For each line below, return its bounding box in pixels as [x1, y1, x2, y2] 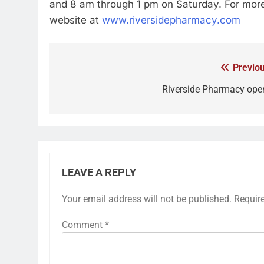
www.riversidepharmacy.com [102, 14, 240, 26]
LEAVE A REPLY [62, 167, 136, 179]
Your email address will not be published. [62, 193, 232, 204]
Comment [62, 219, 105, 230]
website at [49, 14, 102, 26]
